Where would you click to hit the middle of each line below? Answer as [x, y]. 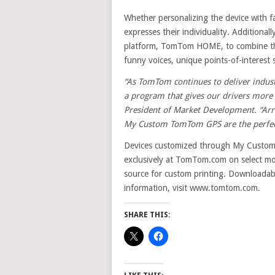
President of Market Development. [190, 110]
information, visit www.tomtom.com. [192, 188]
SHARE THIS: [147, 215]
